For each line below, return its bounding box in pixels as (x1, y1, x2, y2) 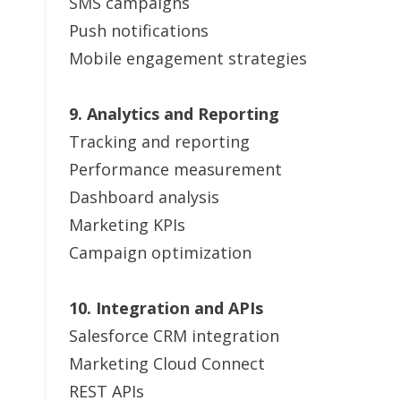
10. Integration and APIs (69, 297, 263, 319)
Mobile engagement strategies (69, 47, 307, 69)
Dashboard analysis (69, 186, 219, 208)
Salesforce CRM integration (69, 325, 279, 346)
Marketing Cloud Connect (69, 353, 265, 374)
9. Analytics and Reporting (69, 103, 279, 124)
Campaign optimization (69, 242, 252, 263)
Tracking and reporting (69, 131, 250, 152)
